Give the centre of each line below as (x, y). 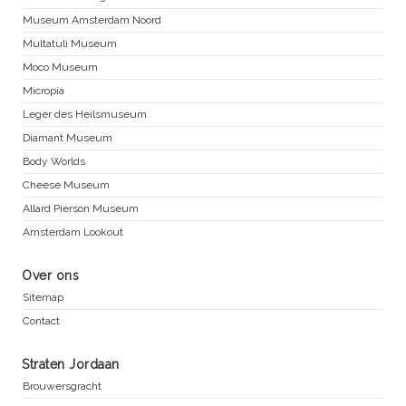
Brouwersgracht (62, 387)
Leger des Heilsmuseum (85, 115)
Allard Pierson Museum (81, 209)
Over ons (50, 276)
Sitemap (43, 298)
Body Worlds (54, 162)
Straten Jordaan (71, 365)
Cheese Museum (66, 185)
